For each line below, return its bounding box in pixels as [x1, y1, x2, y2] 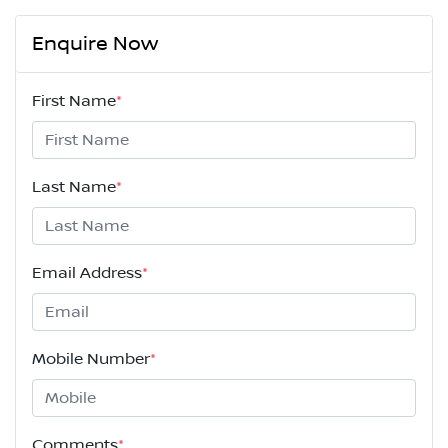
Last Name [32, 178, 116, 197]
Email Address [32, 264, 142, 283]
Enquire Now [32, 32, 158, 57]
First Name [32, 92, 116, 111]
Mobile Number [32, 350, 150, 369]
